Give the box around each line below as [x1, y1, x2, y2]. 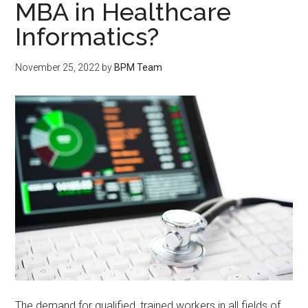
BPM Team [114, 62, 163, 73]
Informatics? [15, 22, 159, 51]
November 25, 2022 [15, 62, 100, 73]
